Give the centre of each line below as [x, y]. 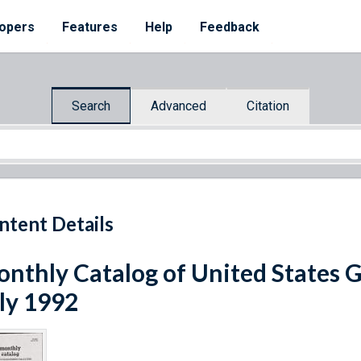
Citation [268, 106]
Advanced [178, 106]
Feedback [230, 27]
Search [91, 106]
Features [90, 27]
